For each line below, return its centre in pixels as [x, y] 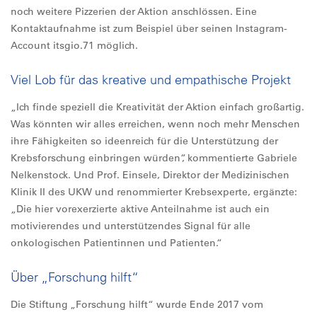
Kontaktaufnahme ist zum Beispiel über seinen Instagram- [149, 28]
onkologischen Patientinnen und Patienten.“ [116, 243]
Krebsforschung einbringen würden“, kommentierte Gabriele [154, 158]
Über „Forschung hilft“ [75, 277]
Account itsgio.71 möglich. [74, 45]
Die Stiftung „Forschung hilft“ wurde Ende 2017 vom [137, 304]
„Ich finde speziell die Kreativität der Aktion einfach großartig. [157, 107]
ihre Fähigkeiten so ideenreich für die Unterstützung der [144, 141]
